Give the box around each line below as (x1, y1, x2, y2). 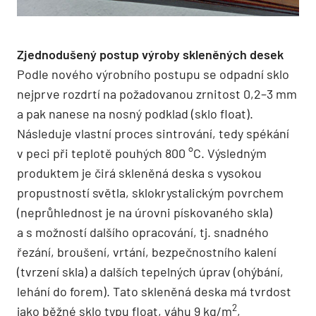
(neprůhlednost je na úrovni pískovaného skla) (17, 205, 272, 220)
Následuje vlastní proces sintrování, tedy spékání (17, 126, 289, 141)
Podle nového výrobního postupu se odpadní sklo (17, 66, 289, 82)
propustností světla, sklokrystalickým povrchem (17, 185, 284, 200)
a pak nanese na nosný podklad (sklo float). (17, 106, 253, 121)
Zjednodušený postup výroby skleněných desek (17, 47, 284, 62)
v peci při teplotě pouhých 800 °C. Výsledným (17, 145, 267, 161)
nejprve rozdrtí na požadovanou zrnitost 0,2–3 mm (17, 86, 297, 102)
